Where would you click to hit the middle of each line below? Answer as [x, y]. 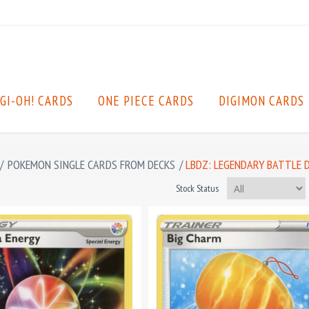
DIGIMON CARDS [261, 101]
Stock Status [197, 188]
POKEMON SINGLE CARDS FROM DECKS [91, 165]
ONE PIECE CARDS [146, 101]
